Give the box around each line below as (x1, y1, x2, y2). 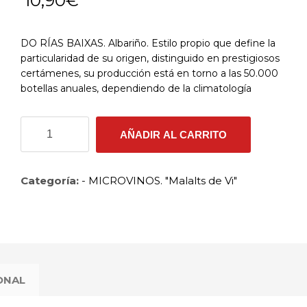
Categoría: (21, 174, 82, 188)
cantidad (20, 162, 70, 175)
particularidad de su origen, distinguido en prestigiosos (21, 52, 280, 65)
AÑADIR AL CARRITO (120, 129, 228, 141)
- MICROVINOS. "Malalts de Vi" (82, 174, 238, 188)
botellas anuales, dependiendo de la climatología (21, 82, 252, 95)
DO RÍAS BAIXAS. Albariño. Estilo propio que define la (21, 37, 276, 50)
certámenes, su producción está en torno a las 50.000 (21, 67, 279, 80)
